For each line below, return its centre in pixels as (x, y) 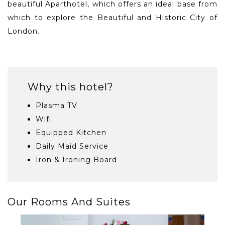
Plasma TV (57, 106)
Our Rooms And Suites (69, 202)
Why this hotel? (71, 87)
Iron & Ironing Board (76, 160)
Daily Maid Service (72, 146)
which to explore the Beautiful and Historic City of (113, 18)
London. (24, 31)
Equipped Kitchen (71, 133)
